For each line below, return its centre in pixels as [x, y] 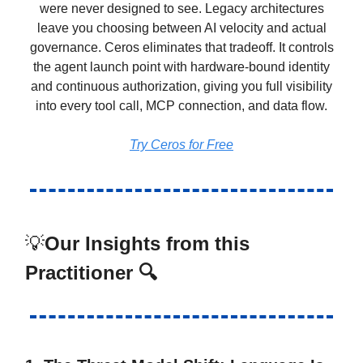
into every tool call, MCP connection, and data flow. [181, 105]
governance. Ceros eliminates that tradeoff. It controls [181, 47]
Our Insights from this [147, 243]
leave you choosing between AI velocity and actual [181, 28]
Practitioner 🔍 [91, 272]
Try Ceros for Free [181, 144]
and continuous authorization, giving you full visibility [181, 86]
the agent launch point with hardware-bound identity [181, 66]
